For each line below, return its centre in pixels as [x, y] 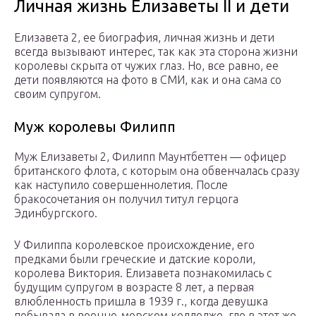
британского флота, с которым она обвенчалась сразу [157, 171]
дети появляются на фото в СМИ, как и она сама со [148, 80]
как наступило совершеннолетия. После [121, 185]
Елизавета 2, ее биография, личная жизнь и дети [144, 38]
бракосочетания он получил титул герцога [126, 199]
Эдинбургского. [56, 213]
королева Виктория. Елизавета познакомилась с [143, 273]
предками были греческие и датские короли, [135, 259]
